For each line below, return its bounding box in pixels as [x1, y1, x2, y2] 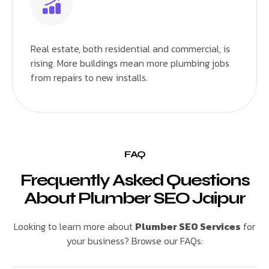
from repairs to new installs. [31, 70, 148, 85]
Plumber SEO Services [135, 219, 241, 234]
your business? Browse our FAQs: [66, 234, 203, 249]
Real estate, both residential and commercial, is [31, 41, 230, 56]
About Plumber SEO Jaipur [24, 188, 245, 209]
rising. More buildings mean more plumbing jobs [31, 56, 229, 71]
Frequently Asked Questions [20, 170, 249, 191]
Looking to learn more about [14, 219, 135, 234]
